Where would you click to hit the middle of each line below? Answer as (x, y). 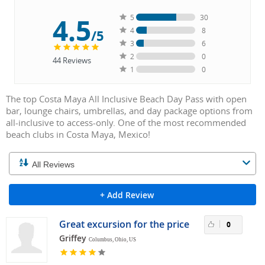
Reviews (76, 61)
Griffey (73, 238)
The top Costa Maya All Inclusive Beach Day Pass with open (126, 99)
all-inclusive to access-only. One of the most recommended (126, 123)
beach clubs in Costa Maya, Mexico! (78, 135)
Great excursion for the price (124, 224)
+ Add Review (127, 195)
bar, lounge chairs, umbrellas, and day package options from (129, 111)
